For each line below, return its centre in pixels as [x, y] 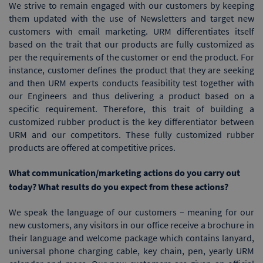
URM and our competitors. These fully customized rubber [131, 134]
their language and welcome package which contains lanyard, [131, 237]
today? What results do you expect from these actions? [119, 186]
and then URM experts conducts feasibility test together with [131, 82]
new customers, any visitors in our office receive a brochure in [131, 225]
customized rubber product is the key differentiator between [131, 121]
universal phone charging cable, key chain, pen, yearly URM [131, 250]
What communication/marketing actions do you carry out [124, 172]
